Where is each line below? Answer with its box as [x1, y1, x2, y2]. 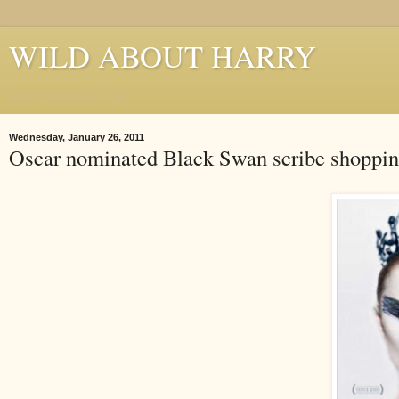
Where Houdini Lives [9, 85, 129, 104]
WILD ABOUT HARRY [9, 36, 316, 77]
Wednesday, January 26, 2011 [9, 132, 144, 142]
